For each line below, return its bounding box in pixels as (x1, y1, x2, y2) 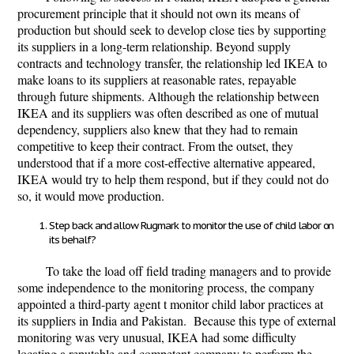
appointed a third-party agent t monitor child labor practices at (17, 296, 323, 312)
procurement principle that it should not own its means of (17, 5, 299, 21)
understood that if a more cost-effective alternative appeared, (17, 154, 315, 171)
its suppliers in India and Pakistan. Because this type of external (17, 312, 336, 329)
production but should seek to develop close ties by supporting (17, 21, 326, 38)
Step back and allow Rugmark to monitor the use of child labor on (49, 219, 334, 232)
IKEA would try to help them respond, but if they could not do (17, 171, 329, 187)
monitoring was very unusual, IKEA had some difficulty (17, 329, 296, 345)
